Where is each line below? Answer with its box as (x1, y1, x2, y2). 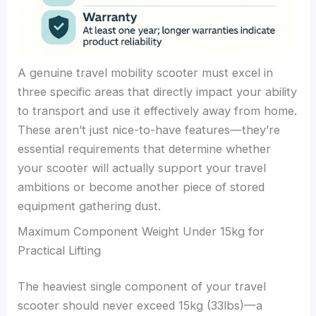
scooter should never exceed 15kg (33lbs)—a (18, 298, 263, 313)
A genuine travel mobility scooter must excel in (18, 66, 274, 80)
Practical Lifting (18, 243, 102, 257)
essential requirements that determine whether (18, 142, 272, 157)
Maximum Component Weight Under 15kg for (18, 224, 265, 238)
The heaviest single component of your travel (18, 279, 267, 294)
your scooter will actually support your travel (18, 161, 267, 176)
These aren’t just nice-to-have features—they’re (18, 123, 281, 138)
